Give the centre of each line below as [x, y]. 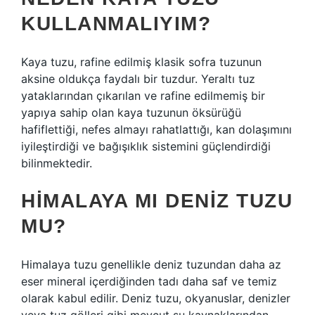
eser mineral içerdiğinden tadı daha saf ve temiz [149, 281]
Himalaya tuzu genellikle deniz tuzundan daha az [151, 264]
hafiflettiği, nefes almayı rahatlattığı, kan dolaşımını [156, 129]
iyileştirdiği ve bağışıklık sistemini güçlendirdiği [146, 146]
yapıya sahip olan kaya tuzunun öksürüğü [131, 112]
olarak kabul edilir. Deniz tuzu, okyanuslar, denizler [156, 298]
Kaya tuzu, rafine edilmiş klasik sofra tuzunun [141, 62]
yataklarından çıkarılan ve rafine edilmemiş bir [143, 96]
